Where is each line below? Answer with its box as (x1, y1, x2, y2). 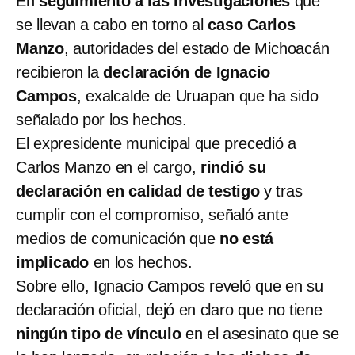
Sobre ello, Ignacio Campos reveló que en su (16, 277, 323, 295)
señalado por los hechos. (16, 110, 188, 128)
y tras (259, 181, 303, 200)
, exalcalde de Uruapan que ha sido (76, 86, 319, 105)
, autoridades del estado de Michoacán (64, 39, 330, 57)
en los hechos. (89, 253, 193, 271)
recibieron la (16, 63, 104, 81)
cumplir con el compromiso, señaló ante (16, 205, 288, 223)
